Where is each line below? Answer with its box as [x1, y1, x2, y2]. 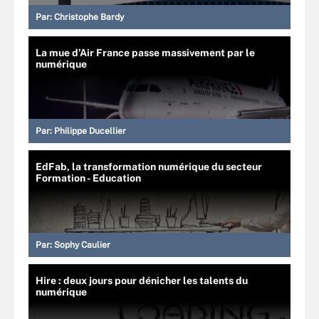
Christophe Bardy [54, 11, 124, 22]
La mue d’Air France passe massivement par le [36, 46, 255, 58]
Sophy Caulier [54, 239, 110, 250]
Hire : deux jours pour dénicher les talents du [36, 274, 248, 286]
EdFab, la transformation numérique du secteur [36, 160, 262, 172]
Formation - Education [36, 172, 141, 184]
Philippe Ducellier [54, 125, 126, 136]
